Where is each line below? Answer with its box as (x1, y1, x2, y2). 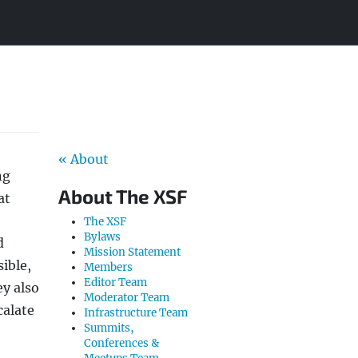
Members (84, 261, 133, 274)
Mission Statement (84, 245, 181, 259)
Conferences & (84, 336, 159, 350)
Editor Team (84, 276, 147, 289)
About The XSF (58, 185, 187, 208)
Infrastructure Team (84, 306, 188, 320)
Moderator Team (84, 291, 169, 304)
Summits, (84, 321, 133, 335)
